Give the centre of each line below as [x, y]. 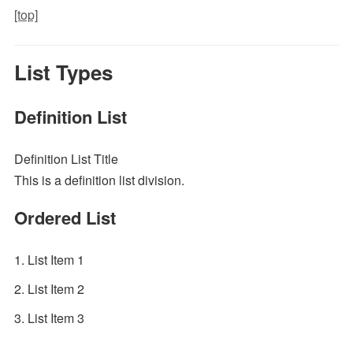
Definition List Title [66, 159]
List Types [63, 72]
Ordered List [65, 217]
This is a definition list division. [99, 180]
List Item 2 [56, 289]
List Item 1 [56, 260]
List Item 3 [56, 318]
